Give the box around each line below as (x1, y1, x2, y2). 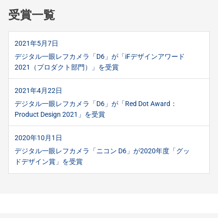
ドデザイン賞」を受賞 (15, 157, 83, 165)
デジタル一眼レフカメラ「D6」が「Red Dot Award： (15, 99, 178, 108)
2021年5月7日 (15, 39, 59, 47)
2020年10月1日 (15, 133, 63, 142)
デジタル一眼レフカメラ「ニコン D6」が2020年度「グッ (15, 146, 190, 155)
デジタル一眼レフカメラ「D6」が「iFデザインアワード (15, 52, 185, 60)
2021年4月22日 (15, 86, 63, 94)
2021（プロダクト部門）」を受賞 (15, 63, 119, 71)
